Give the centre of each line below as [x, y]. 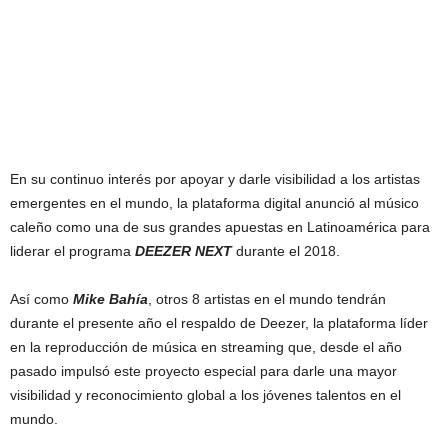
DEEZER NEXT [183, 251]
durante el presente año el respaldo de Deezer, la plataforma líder [219, 323]
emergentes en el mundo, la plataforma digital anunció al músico [214, 203]
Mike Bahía [110, 299]
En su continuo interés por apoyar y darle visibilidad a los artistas [215, 179]
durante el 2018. [286, 251]
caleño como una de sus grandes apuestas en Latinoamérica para [220, 227]
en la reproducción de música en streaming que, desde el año [206, 347]
